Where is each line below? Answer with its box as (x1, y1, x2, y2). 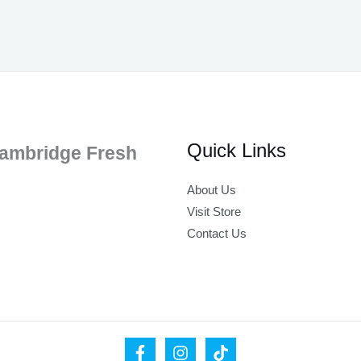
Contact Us (186, 226, 247, 240)
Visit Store (186, 205, 241, 218)
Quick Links (186, 139, 286, 161)
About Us (186, 183, 236, 197)
